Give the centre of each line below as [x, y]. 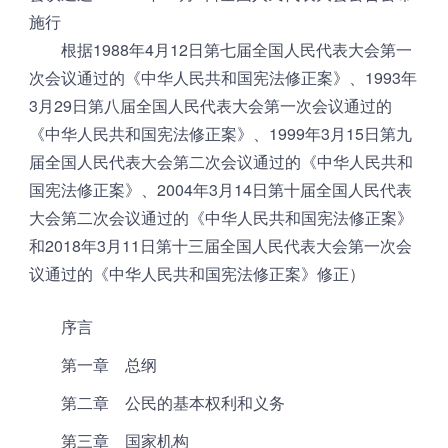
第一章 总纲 [92, 365]
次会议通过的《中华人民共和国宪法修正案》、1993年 [222, 78]
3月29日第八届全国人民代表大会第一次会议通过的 [210, 106]
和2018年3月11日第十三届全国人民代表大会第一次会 [220, 246]
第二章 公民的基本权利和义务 [156, 403]
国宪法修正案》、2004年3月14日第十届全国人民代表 [220, 190]
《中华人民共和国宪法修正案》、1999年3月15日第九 [220, 134]
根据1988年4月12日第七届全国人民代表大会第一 [220, 50]
